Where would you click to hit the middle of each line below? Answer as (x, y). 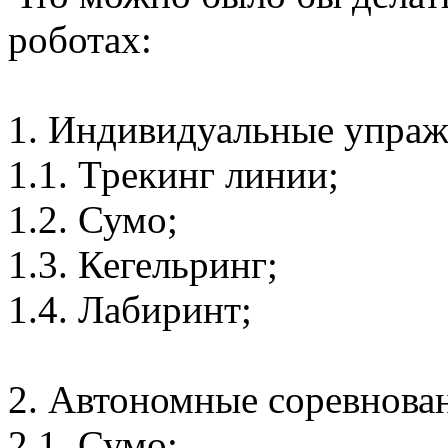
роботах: (80, 39)
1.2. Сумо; (93, 219)
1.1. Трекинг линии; (173, 174)
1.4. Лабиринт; (130, 309)
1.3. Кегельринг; (143, 264)
